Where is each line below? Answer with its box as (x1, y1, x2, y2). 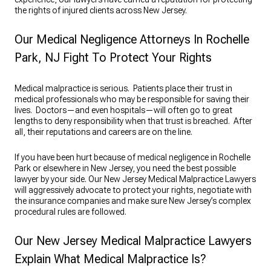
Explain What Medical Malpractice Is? (15, 252, 206, 267)
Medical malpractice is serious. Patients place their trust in (15, 83, 232, 94)
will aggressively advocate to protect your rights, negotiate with (15, 185, 252, 195)
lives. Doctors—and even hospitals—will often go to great (15, 105, 232, 116)
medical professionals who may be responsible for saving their (15, 94, 249, 105)
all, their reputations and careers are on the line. (15, 127, 194, 137)
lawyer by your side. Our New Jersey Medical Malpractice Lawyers (15, 174, 256, 184)
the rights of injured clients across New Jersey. (15, 5, 187, 16)
